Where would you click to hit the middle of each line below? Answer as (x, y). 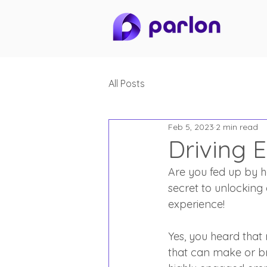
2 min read (237, 127)
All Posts (127, 83)
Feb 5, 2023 (191, 127)
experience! (196, 204)
